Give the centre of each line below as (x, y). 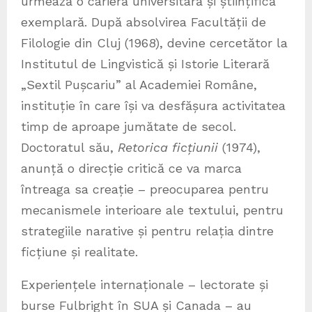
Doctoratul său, (69, 148)
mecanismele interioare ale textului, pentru (152, 210)
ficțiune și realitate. (79, 252)
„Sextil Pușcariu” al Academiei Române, (139, 85)
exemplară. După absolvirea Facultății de (143, 22)
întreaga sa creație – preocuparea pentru (145, 189)
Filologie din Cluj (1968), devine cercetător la (154, 43)
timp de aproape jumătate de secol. (128, 127)
